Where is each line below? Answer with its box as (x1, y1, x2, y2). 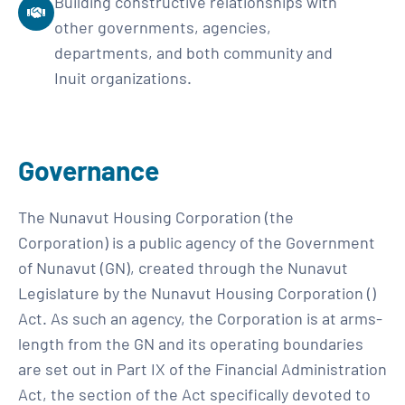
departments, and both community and (54, 42, 333, 62)
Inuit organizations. (54, 68, 192, 88)
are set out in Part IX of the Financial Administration (18, 359, 387, 379)
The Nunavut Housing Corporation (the (18, 207, 294, 227)
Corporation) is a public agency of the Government (18, 232, 375, 252)
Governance (18, 154, 159, 186)
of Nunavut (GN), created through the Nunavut (18, 258, 348, 278)
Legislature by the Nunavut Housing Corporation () (18, 283, 376, 303)
